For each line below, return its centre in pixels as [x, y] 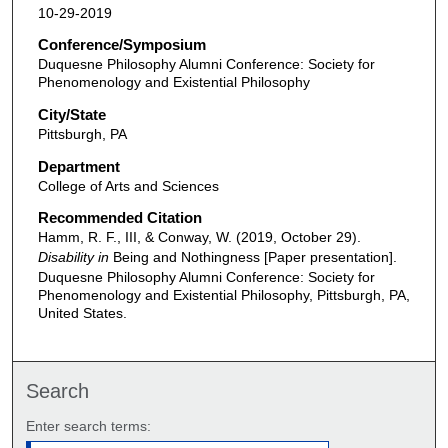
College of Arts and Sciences [128, 185]
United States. [82, 313]
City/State [71, 115]
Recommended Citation [119, 218]
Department [78, 166]
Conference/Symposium [121, 45]
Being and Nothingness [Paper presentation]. [252, 257]
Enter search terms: [89, 425]
